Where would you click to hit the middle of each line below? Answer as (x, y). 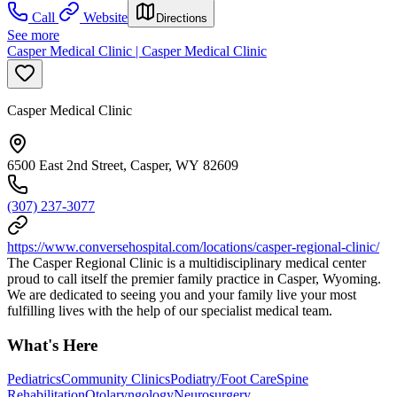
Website (105, 17)
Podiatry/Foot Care (223, 379)
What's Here (52, 345)
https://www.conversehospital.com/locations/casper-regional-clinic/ (193, 246)
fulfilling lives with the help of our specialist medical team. (170, 310)
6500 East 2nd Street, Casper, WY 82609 (123, 165)
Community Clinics (116, 379)
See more (33, 35)
